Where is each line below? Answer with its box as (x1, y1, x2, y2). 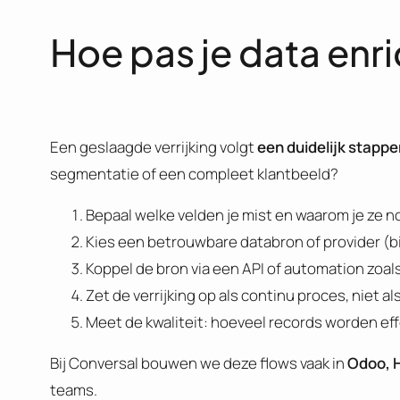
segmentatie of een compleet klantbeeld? (50, 163, 338, 185)
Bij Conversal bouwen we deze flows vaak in (50, 353, 347, 374)
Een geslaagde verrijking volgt (50, 137, 257, 158)
